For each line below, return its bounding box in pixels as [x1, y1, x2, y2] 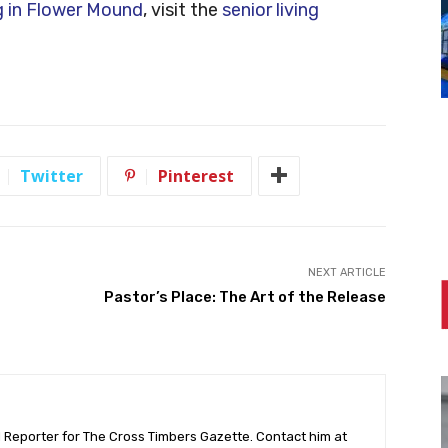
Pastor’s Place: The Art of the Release [103, 287, 386, 306]
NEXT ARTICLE [307, 265, 386, 279]
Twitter [20, 164, 83, 187]
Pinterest [158, 164, 234, 187]
